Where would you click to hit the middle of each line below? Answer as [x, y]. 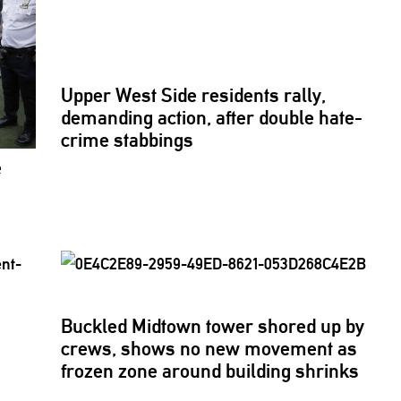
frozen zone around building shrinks [210, 371]
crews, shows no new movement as [209, 349]
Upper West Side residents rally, [194, 95]
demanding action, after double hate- [212, 118]
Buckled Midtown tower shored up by [213, 327]
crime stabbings [128, 140]
